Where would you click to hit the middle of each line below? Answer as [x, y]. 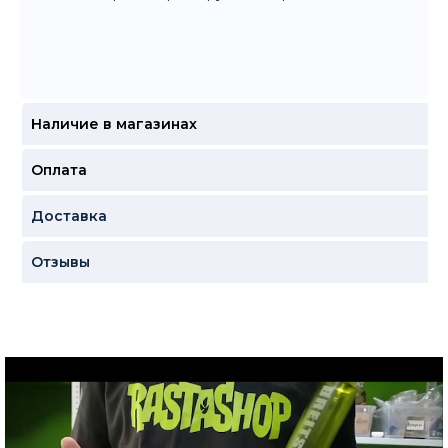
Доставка [68, 216]
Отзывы [60, 262]
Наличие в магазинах [113, 124]
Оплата [58, 170]
